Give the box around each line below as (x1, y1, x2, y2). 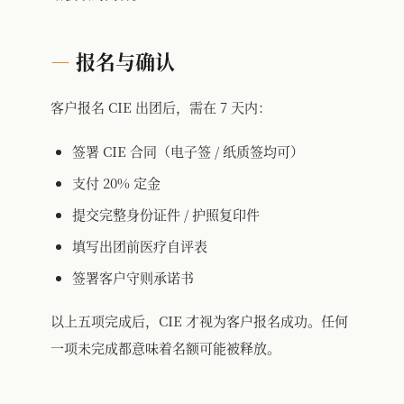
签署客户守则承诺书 (72, 267, 194, 287)
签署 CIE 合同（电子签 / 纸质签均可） (72, 141, 304, 161)
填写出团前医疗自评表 (72, 235, 207, 255)
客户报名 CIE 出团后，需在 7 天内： (50, 96, 271, 116)
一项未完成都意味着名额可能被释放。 (50, 337, 280, 357)
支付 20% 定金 (72, 172, 161, 192)
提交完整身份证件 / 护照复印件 (72, 204, 260, 224)
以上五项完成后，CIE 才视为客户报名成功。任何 (50, 310, 348, 330)
